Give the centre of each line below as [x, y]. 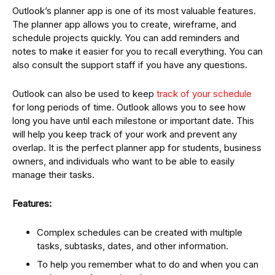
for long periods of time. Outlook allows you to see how [129, 107]
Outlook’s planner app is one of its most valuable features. [134, 11]
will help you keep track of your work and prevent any [125, 134]
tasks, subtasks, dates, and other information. [133, 246]
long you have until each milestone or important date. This [133, 121]
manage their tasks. [53, 175]
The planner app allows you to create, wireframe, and [124, 25]
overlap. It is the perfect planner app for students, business [137, 148]
